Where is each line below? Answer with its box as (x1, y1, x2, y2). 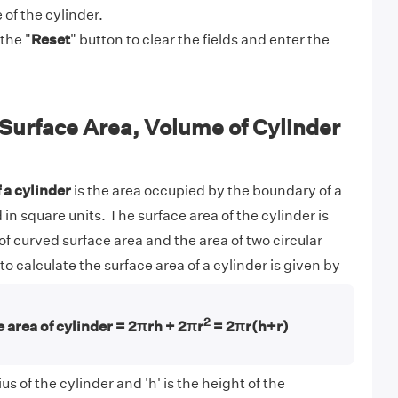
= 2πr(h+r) (210, 318, 289, 336)
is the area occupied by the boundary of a (70, 182, 342, 199)
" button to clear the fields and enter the (69, 31, 330, 48)
